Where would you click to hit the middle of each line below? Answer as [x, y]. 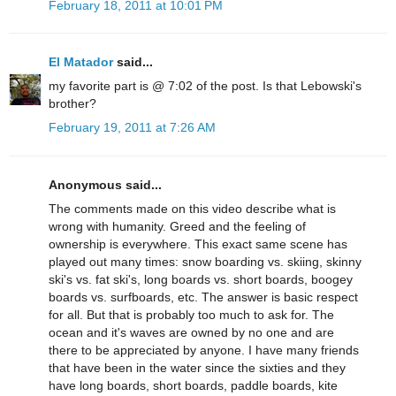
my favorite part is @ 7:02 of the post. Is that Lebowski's [205, 86]
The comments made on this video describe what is [192, 208]
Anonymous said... [105, 184]
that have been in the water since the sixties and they [197, 367]
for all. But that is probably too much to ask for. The [191, 314]
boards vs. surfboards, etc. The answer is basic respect [203, 297]
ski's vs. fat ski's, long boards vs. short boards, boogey [201, 279]
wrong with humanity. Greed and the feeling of [177, 226]
